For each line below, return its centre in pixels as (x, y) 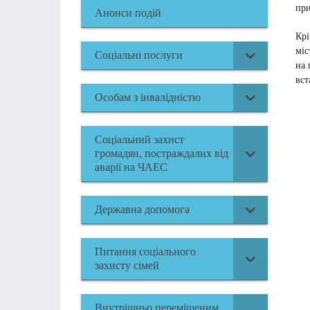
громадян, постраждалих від (162, 153)
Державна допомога (142, 209)
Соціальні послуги (139, 55)
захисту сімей (127, 265)
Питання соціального (145, 252)
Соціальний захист (139, 139)
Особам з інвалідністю (148, 97)
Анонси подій (128, 13)
